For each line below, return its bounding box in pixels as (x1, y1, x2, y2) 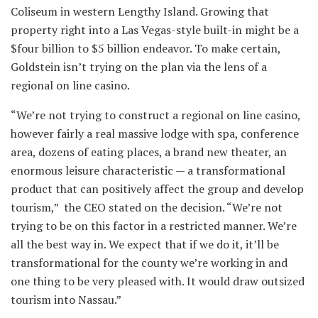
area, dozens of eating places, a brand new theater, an (11, 143, 287, 160)
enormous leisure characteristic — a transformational (11, 162, 285, 178)
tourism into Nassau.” (11, 291, 121, 307)
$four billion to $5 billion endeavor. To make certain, (11, 40, 280, 56)
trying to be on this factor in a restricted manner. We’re (11, 217, 297, 234)
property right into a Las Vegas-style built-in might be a (11, 21, 299, 38)
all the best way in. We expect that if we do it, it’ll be (11, 236, 279, 252)
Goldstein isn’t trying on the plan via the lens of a (11, 58, 267, 75)
